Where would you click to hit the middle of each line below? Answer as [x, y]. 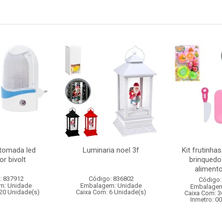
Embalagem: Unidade [111, 186]
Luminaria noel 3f [111, 150]
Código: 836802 [111, 179]
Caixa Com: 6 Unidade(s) [111, 192]
